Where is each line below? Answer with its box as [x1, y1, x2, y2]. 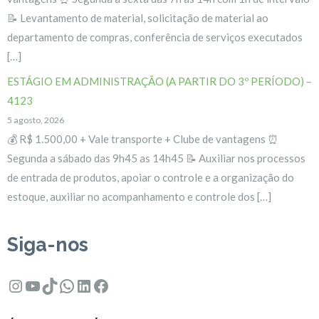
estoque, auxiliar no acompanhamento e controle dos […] [7, 189, 271, 203]
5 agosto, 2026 [7, 114, 64, 125]
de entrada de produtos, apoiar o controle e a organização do [7, 170, 294, 184]
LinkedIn [75, 274, 142, 295]
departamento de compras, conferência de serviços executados [7, 30, 303, 43]
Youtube [23, 274, 87, 295]
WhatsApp [58, 274, 139, 295]
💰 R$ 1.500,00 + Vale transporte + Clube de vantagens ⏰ [7, 132, 278, 145]
